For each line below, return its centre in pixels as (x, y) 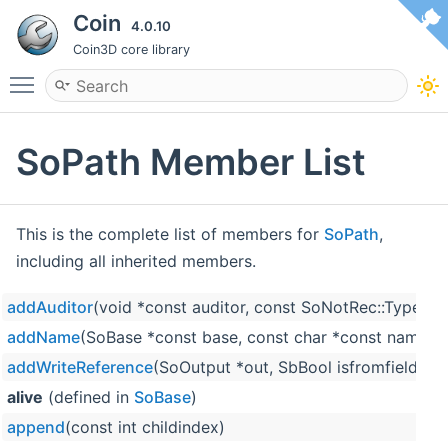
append (36, 427)
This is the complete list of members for (170, 234)
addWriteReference (80, 367)
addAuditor (50, 307)
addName (43, 337)
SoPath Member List (191, 162)
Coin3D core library (131, 49)
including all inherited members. (136, 261)
